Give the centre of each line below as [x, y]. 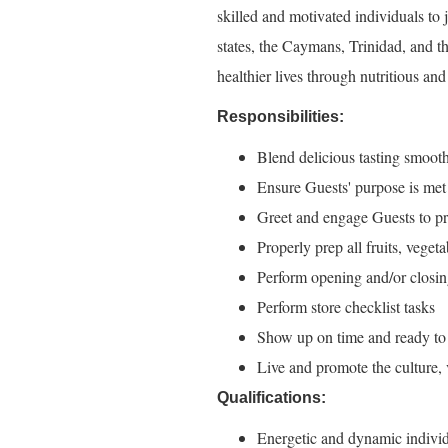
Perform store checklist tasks [346, 306]
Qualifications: [271, 397]
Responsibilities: [280, 116]
